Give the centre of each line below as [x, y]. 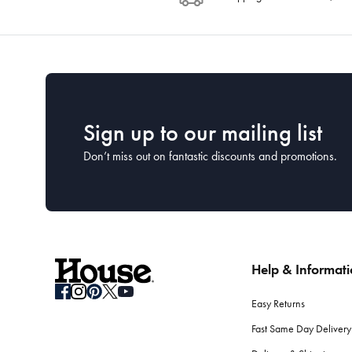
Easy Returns [278, 304]
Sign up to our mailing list [203, 133]
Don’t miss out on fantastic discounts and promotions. [210, 156]
